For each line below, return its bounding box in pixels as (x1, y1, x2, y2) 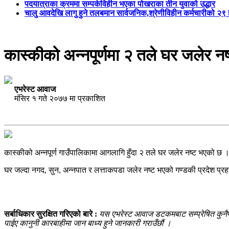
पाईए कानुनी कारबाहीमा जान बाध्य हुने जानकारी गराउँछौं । (4, 219, 171, 228)
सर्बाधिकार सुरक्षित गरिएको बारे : (4, 210, 99, 219)
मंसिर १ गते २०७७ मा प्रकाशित (4, 94, 105, 103)
